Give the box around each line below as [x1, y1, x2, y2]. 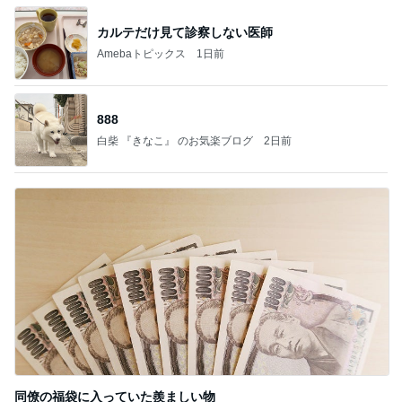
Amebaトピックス [97, 47, 186, 60]
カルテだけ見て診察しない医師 [97, 24, 273, 39]
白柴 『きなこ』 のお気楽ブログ [97, 134, 253, 147]
